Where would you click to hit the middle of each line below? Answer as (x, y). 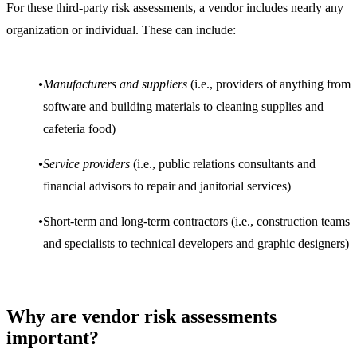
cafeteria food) (79, 128)
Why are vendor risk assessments (141, 316)
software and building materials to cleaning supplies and (183, 106)
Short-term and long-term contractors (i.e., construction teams (196, 221)
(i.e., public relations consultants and (223, 163)
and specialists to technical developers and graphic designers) (196, 243)
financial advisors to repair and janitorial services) (167, 186)
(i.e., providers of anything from (269, 84)
